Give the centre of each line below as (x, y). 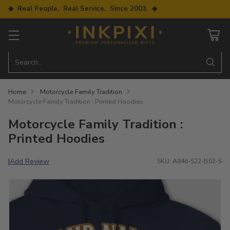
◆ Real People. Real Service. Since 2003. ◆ (83, 9)
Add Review (30, 161)
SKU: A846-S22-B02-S (189, 161)
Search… (29, 62)
